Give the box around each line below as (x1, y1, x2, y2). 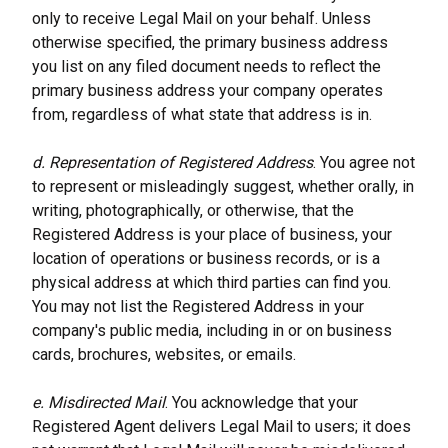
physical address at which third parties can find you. (32, 273, 391, 292)
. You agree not (313, 153, 415, 172)
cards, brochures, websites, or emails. (32, 345, 296, 364)
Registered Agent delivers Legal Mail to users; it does (32, 417, 411, 436)
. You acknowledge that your (165, 393, 358, 412)
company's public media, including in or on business (32, 321, 392, 340)
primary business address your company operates (32, 81, 383, 100)
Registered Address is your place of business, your (32, 225, 392, 244)
